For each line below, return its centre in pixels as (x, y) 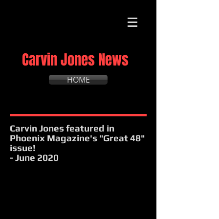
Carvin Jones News (75, 60)
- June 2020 (34, 157)
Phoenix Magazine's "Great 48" (77, 138)
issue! (23, 148)
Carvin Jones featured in (62, 128)
